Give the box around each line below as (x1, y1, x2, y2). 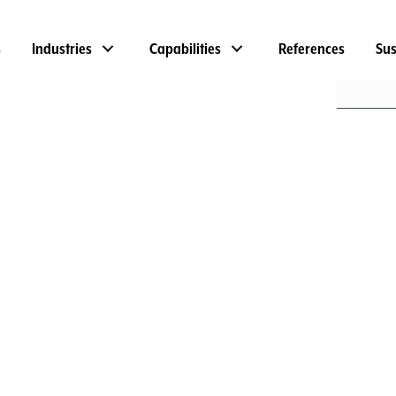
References (278, 39, 346, 57)
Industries (32, 39, 93, 57)
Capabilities (149, 39, 222, 57)
